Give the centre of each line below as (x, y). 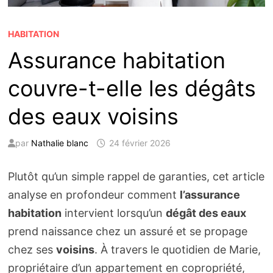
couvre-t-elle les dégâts (132, 89)
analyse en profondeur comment (94, 195)
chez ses (32, 250)
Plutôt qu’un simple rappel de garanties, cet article (136, 177)
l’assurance (210, 195)
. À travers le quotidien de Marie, (177, 250)
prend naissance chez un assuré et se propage (127, 232)
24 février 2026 (140, 143)
